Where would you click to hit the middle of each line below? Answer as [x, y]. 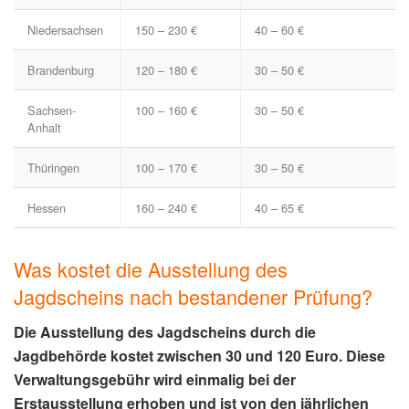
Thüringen [53, 168]
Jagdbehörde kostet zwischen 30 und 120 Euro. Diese [199, 356]
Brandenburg [61, 70]
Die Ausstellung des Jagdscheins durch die [165, 332]
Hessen [47, 208]
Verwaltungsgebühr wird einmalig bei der [155, 380]
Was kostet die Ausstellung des [151, 269]
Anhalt [44, 128]
